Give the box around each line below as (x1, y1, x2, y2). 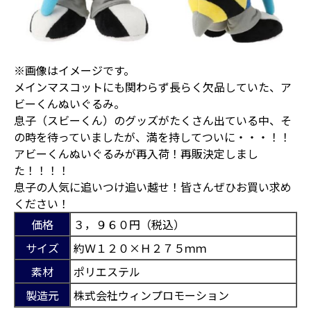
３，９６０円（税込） (74, 215, 185, 233)
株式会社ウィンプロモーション (74, 286, 229, 303)
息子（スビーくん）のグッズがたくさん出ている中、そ (14, 111, 292, 128)
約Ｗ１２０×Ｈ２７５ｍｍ (74, 239, 207, 256)
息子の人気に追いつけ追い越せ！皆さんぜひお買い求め (14, 178, 292, 195)
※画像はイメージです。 (14, 61, 135, 78)
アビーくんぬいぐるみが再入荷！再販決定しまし (14, 144, 258, 162)
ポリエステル (74, 262, 140, 280)
